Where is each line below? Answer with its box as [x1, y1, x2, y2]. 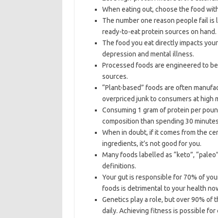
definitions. [102, 162, 136, 170]
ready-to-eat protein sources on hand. [102, 28, 217, 36]
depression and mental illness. [102, 50, 194, 58]
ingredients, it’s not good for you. [102, 140, 201, 147]
